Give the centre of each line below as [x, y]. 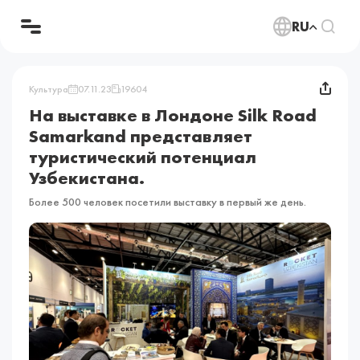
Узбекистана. [87, 178]
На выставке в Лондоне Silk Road [173, 116]
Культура [49, 89]
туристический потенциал [143, 157]
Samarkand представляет [141, 137]
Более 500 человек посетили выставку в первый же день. [168, 202]
